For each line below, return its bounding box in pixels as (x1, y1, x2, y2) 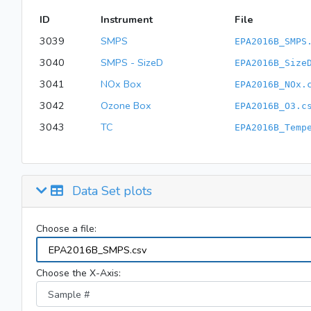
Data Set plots (69, 183, 152, 199)
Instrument (100, 12, 153, 26)
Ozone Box (100, 99, 151, 112)
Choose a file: (36, 222, 96, 235)
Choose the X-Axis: (36, 267, 121, 280)
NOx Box (100, 77, 142, 91)
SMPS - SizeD (100, 56, 163, 69)
